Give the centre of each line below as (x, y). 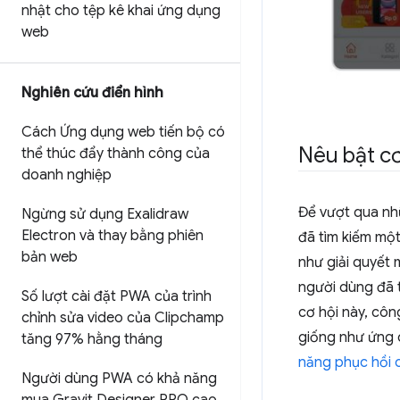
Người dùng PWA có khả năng (119, 379)
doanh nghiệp (67, 175)
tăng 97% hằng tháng (92, 339)
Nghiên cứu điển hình (92, 93)
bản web (50, 257)
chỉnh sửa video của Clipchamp (123, 318)
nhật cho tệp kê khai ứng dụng (121, 11)
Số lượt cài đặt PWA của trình (117, 296)
